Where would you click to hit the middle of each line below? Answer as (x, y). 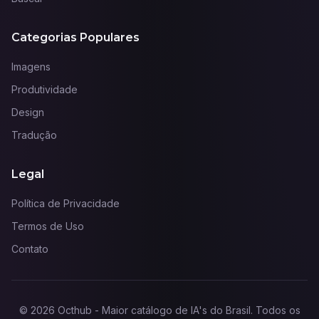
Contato (30, 249)
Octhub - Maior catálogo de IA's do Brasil (154, 310)
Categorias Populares (75, 37)
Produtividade (45, 89)
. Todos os (275, 310)
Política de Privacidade (66, 203)
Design (28, 112)
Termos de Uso (48, 226)
